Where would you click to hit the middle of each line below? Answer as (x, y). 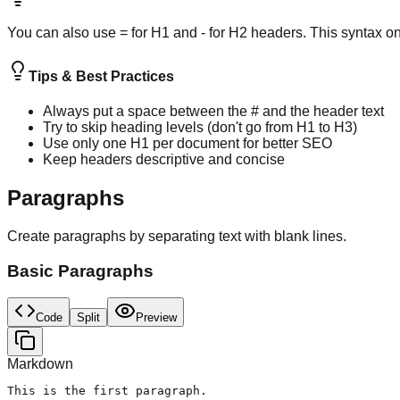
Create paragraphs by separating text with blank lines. (177, 237)
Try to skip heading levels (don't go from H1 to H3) (200, 128)
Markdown (40, 364)
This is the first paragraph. (107, 391)
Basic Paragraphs (80, 271)
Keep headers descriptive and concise (164, 160)
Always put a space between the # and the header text (213, 112)
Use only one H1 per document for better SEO (187, 144)
